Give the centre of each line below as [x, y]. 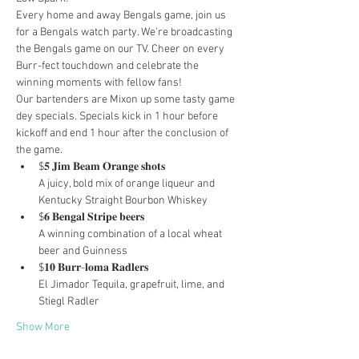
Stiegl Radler [69, 302]
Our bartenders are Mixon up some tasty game [127, 100]
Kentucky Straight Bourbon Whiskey [123, 201]
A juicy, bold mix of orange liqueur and [128, 184]
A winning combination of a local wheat [131, 234]
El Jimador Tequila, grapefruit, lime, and [133, 285]
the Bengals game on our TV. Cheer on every [121, 49]
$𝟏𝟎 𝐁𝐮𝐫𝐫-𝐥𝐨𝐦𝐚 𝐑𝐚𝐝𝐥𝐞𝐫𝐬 [93, 268]
